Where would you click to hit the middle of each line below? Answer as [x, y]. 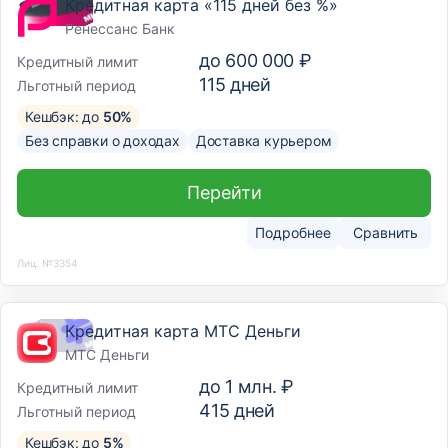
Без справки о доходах [102, 140]
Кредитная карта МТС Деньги [183, 331]
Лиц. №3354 [47, 262]
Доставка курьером [263, 140]
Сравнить [385, 232]
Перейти [224, 192]
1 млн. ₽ [259, 386]
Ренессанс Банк [120, 28]
